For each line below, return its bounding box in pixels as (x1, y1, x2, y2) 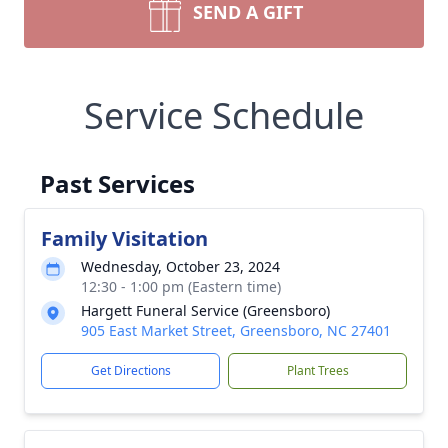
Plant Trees (286, 362, 349, 379)
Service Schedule (84, 91, 364, 140)
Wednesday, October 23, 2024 (81, 257, 280, 276)
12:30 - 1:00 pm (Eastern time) (81, 277, 281, 296)
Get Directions (90, 362, 171, 379)
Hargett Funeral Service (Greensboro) (81, 301, 330, 320)
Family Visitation (41, 225, 208, 252)
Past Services (40, 167, 195, 200)
